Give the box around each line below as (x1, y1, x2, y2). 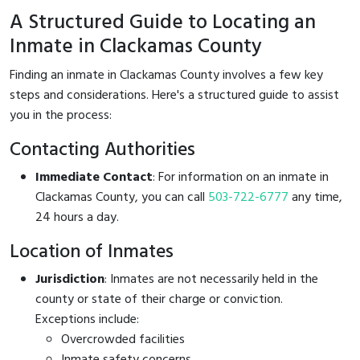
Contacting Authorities (10, 134, 195, 166)
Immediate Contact (35, 166, 153, 188)
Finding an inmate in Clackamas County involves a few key (10, 64, 323, 86)
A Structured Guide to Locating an (10, 6, 316, 39)
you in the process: (10, 104, 112, 126)
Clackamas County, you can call (35, 186, 208, 208)
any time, (288, 186, 342, 208)
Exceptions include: (35, 309, 139, 330)
